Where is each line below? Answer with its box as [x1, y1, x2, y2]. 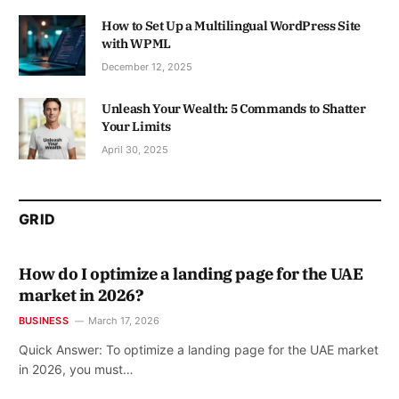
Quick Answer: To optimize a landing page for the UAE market [19, 341, 379, 357]
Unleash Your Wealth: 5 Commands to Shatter [102, 101, 366, 118]
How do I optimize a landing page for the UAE [19, 263, 363, 284]
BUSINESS [19, 313, 69, 327]
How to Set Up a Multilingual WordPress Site [102, 18, 361, 35]
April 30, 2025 [102, 143, 168, 157]
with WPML [102, 36, 171, 53]
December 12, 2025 [102, 61, 192, 74]
